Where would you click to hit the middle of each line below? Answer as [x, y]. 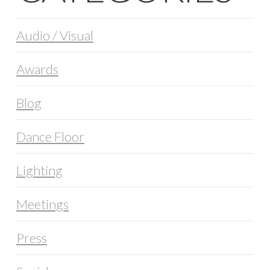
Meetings [42, 204]
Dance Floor [50, 136]
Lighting [39, 170]
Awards [37, 69]
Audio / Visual [55, 35]
